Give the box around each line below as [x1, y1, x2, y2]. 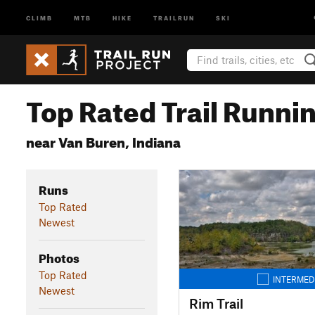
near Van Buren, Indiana [26, 129, 181, 151]
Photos [38, 246, 79, 266]
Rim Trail [188, 295, 243, 311]
